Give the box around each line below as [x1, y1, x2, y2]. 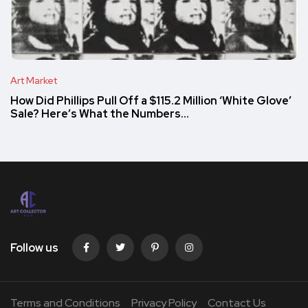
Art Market [10, 74, 57, 87]
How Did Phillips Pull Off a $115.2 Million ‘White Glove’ [10, 93, 291, 108]
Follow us [10, 240, 58, 255]
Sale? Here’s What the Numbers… [10, 106, 189, 121]
